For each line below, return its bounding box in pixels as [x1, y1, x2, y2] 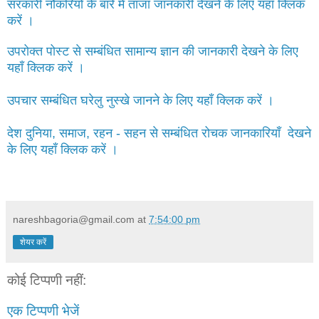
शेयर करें [20, 236, 46, 247]
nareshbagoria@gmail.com [13, 213, 135, 225]
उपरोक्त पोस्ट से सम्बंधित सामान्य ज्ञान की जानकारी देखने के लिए [7, 43, 298, 58]
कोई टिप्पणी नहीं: [7, 272, 86, 288]
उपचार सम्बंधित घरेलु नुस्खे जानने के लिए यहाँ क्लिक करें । [7, 93, 274, 108]
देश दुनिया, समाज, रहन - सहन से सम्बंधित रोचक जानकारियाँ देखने [7, 125, 311, 140]
